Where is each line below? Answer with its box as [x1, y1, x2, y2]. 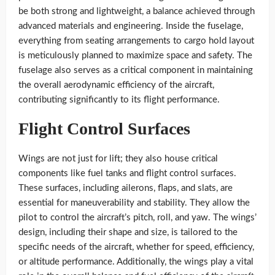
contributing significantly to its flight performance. [18, 95, 220, 104]
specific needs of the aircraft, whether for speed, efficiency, [18, 242, 254, 252]
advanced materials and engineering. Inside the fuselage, [18, 21, 243, 31]
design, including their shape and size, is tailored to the [18, 227, 238, 237]
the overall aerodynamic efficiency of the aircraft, [18, 80, 214, 90]
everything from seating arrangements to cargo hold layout [18, 36, 254, 45]
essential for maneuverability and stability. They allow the [18, 198, 250, 207]
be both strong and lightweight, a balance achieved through [18, 6, 255, 16]
